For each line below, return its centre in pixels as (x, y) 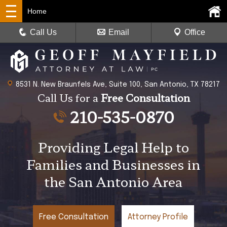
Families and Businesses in (113, 164)
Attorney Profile (158, 217)
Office (195, 32)
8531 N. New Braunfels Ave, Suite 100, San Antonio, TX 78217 (118, 85)
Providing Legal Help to (113, 147)
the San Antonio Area (113, 181)
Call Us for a (69, 98)
